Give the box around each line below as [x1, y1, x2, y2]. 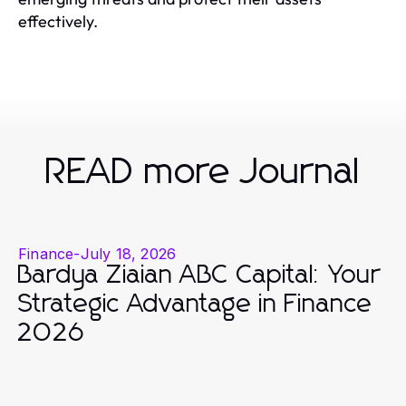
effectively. [18, 10, 98, 32]
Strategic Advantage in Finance [18, 291, 372, 317]
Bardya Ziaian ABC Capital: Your [18, 262, 381, 288]
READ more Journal [45, 153, 361, 190]
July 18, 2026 [80, 244, 177, 263]
